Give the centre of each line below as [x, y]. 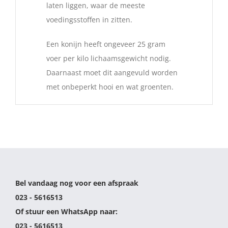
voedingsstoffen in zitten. [89, 20]
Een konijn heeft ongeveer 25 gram [106, 44]
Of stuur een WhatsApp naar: [66, 212]
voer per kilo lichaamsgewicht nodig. [109, 59]
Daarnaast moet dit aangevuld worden [112, 73]
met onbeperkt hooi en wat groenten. [110, 87]
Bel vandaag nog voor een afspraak [77, 183]
